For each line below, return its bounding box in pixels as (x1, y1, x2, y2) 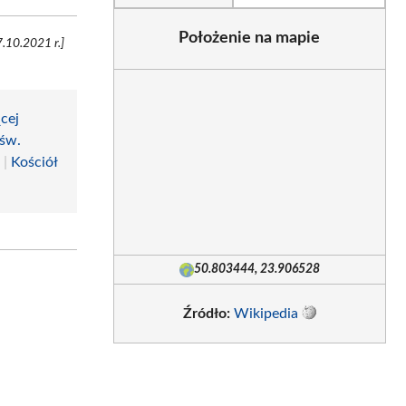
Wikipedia (233, 306, 298, 321)
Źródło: (182, 306, 230, 321)
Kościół (11, 154, 58, 169)
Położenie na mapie (179, 30, 321, 46)
